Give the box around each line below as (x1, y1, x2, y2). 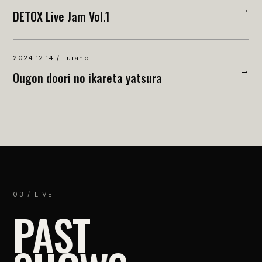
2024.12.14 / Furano (13, 53, 89, 62)
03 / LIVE (13, 189, 54, 198)
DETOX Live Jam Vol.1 (13, 7, 111, 25)
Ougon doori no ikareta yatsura (13, 68, 163, 87)
